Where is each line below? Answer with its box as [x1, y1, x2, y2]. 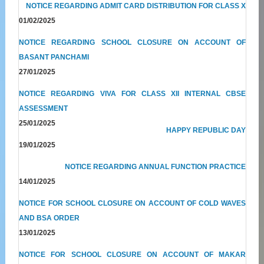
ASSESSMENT [19, 104, 68, 113]
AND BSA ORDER [19, 213, 80, 222]
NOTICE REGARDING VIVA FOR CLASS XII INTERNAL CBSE [19, 89, 246, 98]
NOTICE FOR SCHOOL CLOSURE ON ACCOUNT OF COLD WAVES [19, 199, 246, 207]
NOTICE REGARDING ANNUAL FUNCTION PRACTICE [65, 162, 246, 171]
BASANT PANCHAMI [19, 52, 90, 61]
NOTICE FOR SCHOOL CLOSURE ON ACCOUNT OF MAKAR [19, 250, 246, 259]
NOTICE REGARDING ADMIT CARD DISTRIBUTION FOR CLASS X [26, 1, 246, 10]
